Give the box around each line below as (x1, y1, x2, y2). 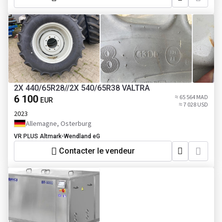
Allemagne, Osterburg (26, 118, 92, 128)
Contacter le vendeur (59, 146, 135, 156)
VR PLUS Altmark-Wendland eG (14, 132, 100, 140)
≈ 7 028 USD (179, 100, 208, 108)
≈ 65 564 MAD (175, 93, 208, 101)
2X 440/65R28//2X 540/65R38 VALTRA (14, 83, 150, 93)
